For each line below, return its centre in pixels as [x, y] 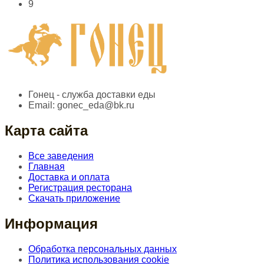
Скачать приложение [74, 198]
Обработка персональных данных [103, 249]
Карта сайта [46, 131]
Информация [51, 223]
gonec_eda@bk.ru [95, 105]
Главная [47, 166]
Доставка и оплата [69, 177]
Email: [42, 105]
